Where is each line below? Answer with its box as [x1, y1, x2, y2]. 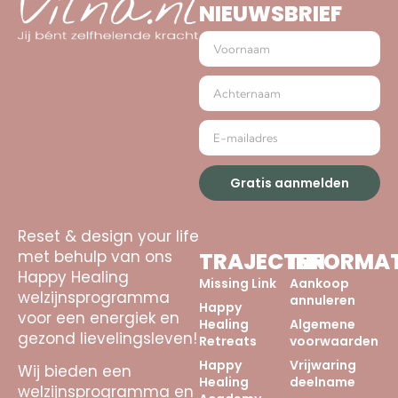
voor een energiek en [18, 306, 179, 329]
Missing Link [199, 274, 276, 292]
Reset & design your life [18, 225, 199, 247]
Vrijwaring [290, 355, 356, 374]
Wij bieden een [18, 361, 131, 383]
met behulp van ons [18, 245, 172, 267]
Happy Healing [18, 266, 129, 288]
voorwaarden [290, 331, 378, 350]
